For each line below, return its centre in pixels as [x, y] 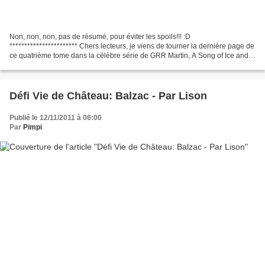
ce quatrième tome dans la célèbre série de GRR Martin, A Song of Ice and [129, 56]
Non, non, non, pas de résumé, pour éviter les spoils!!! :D [100, 37]
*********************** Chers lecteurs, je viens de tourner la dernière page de [132, 46]
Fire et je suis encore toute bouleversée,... [76, 65]
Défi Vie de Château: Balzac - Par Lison [108, 96]
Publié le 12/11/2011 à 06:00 [56, 118]
